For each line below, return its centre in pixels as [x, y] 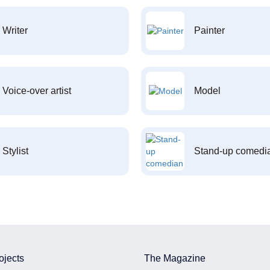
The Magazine [175, 258]
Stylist [15, 151]
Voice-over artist [36, 91]
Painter [209, 30]
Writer [15, 30]
